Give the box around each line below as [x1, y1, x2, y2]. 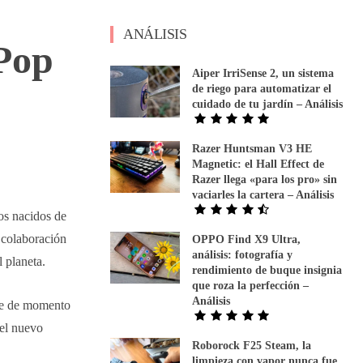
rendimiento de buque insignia [192, 263, 343, 276]
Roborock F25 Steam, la [192, 339, 312, 352]
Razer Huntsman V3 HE [192, 142, 313, 155]
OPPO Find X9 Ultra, [192, 233, 301, 246]
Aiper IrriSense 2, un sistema [192, 66, 335, 79]
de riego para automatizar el [192, 82, 332, 95]
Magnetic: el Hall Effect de [192, 157, 325, 170]
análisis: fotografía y [192, 248, 293, 261]
